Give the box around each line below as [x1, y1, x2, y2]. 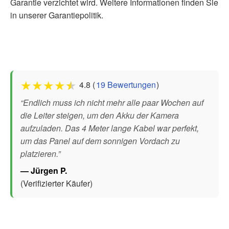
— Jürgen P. [20, 164, 67, 176]
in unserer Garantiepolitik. [10, 9, 103, 21]
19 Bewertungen [96, 78, 156, 90]
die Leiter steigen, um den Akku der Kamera [20, 109, 179, 121]
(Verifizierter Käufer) [20, 177, 93, 189]
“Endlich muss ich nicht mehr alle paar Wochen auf [20, 96, 203, 108]
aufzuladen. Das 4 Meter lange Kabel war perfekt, [20, 122, 199, 134]
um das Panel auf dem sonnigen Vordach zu [20, 134, 180, 147]
